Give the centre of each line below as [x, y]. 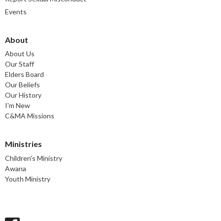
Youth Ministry [28, 179]
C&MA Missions [30, 116]
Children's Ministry [34, 158]
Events [16, 11]
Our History [23, 95]
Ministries [23, 144]
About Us [20, 54]
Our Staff [19, 64]
